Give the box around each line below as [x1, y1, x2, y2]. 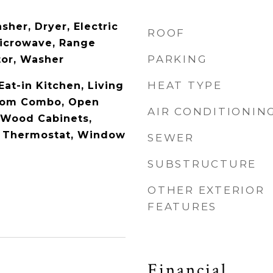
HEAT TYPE [147, 79, 222, 91]
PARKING [147, 53, 208, 65]
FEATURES [147, 200, 217, 213]
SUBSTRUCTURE [147, 158, 257, 170]
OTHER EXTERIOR [147, 184, 265, 196]
